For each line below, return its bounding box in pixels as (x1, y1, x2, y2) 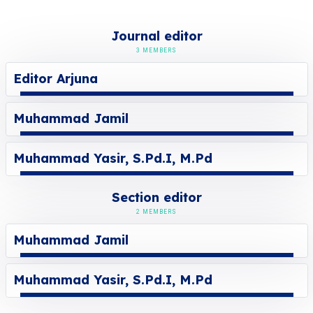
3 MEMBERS (136, 47, 177, 54)
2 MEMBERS (136, 208, 177, 215)
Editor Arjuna (13, 71, 98, 87)
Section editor (111, 189, 202, 205)
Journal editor (110, 28, 203, 44)
